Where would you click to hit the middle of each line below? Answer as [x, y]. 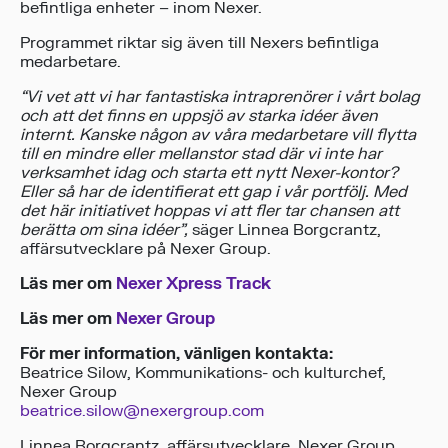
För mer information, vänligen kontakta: [176, 354]
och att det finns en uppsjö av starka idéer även [199, 116]
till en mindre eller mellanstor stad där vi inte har [201, 154]
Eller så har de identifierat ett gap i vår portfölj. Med [213, 192]
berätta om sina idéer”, [104, 230]
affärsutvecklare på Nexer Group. [145, 249]
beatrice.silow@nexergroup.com [142, 411]
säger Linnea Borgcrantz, [284, 230]
